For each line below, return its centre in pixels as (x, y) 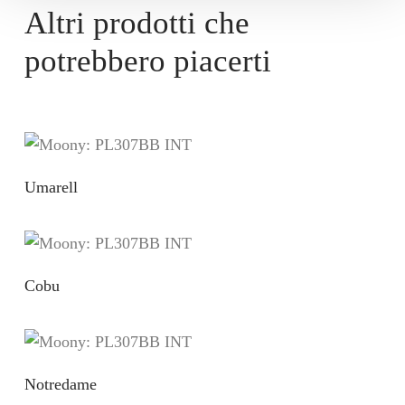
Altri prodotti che (137, 23)
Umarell (51, 187)
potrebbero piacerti (147, 61)
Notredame (60, 384)
